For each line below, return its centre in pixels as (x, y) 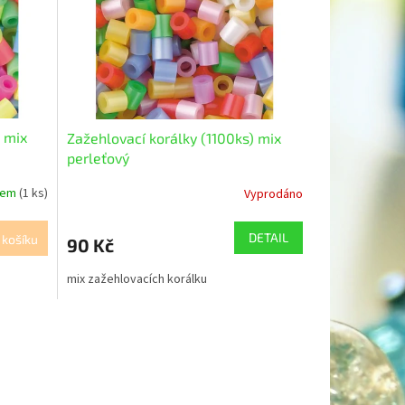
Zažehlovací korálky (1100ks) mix (174, 137)
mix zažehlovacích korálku (137, 279)
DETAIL (268, 237)
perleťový (98, 157)
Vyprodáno (273, 195)
